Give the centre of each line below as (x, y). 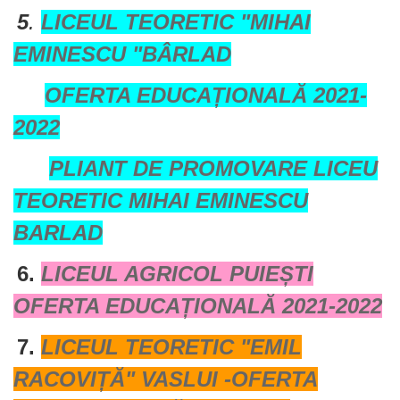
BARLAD (58, 233)
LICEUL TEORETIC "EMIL (171, 347)
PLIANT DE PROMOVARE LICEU (213, 168)
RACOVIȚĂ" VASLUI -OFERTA (166, 379)
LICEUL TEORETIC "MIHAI (176, 22)
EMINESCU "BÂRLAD (122, 54)
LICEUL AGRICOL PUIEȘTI (177, 274)
